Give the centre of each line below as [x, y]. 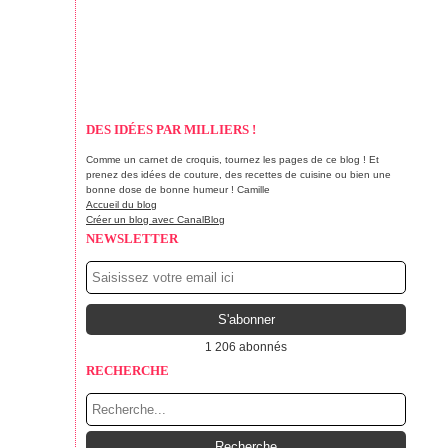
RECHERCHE [127, 370]
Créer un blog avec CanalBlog [155, 219]
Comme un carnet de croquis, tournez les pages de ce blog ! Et [232, 159]
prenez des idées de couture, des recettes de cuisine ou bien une [238, 174]
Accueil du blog [121, 204]
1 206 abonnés [246, 347]
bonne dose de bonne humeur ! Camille [178, 189]
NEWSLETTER [132, 238]
